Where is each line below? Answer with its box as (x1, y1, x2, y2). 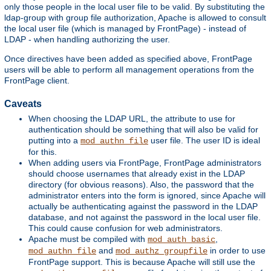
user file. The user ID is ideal (148, 135, 260, 145)
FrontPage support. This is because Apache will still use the (28, 256, 255, 267)
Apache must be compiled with (28, 233, 148, 244)
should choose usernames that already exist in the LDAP (28, 168, 245, 178)
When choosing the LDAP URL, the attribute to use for (28, 113, 235, 123)
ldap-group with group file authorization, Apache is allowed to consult (4, 12, 266, 22)
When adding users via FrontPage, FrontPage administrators (28, 157, 261, 168)
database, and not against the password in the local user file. (28, 212, 261, 222)
